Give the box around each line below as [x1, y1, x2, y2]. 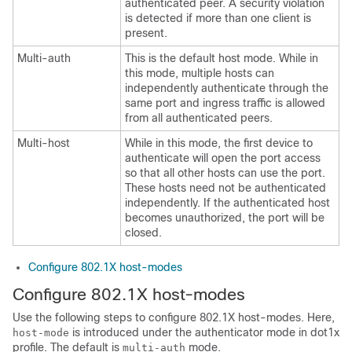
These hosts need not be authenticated [125, 181, 326, 194]
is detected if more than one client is [125, 11, 311, 24]
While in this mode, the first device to [125, 136, 313, 149]
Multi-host [17, 136, 70, 149]
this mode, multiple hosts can [125, 66, 274, 79]
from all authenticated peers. [125, 111, 273, 124]
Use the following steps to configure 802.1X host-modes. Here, [13, 310, 335, 324]
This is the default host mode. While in [125, 51, 318, 64]
